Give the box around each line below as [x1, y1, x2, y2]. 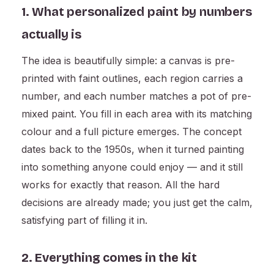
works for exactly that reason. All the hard [21, 179, 220, 191]
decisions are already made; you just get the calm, [21, 196, 253, 209]
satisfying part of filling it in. [21, 214, 147, 227]
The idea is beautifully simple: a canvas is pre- [21, 54, 235, 67]
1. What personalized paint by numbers [21, 4, 252, 20]
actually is [21, 27, 81, 42]
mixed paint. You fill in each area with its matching [21, 108, 252, 120]
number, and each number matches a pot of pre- [21, 90, 251, 103]
